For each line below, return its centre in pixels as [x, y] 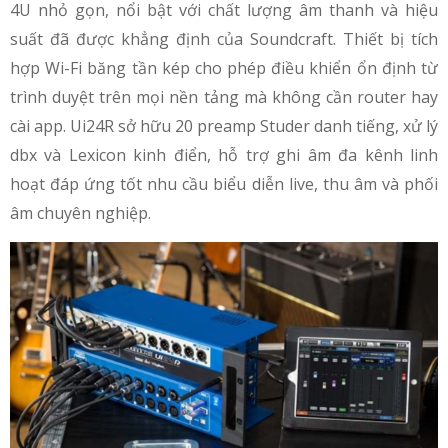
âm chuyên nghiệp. [80, 212]
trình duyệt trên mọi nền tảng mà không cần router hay [224, 96]
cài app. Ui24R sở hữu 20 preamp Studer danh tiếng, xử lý [224, 125]
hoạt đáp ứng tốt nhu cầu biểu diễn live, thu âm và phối [224, 183]
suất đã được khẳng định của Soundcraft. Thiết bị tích [224, 38]
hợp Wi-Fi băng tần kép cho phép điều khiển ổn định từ [224, 67]
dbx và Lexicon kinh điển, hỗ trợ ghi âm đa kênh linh [224, 154]
